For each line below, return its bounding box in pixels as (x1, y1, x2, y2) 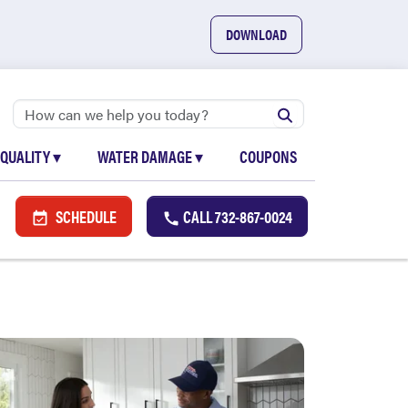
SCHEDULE (53, 205, 117, 228)
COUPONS (240, 145, 297, 168)
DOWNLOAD (226, 24, 287, 45)
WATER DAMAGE (97, 145, 195, 168)
